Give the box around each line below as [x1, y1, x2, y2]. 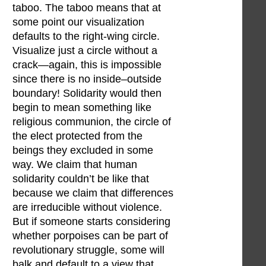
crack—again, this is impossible [12, 59, 161, 71]
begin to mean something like [12, 102, 151, 114]
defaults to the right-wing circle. [12, 30, 160, 43]
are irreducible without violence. [12, 201, 162, 214]
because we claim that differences [12, 187, 173, 199]
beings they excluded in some [12, 144, 153, 157]
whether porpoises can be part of [12, 230, 168, 242]
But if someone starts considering [12, 216, 170, 228]
